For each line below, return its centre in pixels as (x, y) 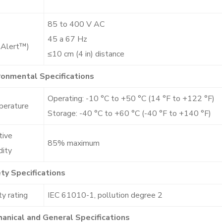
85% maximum (74, 143)
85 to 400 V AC (76, 24)
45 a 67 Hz (67, 39)
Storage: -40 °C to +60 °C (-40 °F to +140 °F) (129, 113)
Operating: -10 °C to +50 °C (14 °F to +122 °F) (131, 98)
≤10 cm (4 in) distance (86, 54)
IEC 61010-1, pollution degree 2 (105, 195)
